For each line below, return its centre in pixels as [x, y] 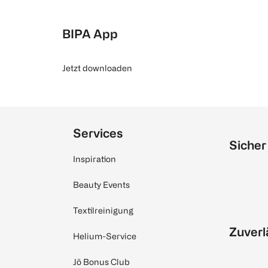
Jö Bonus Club [101, 262]
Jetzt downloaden [97, 68]
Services [98, 133]
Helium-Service [105, 236]
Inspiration [95, 159]
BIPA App [90, 34]
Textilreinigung [103, 211]
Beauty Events [101, 185]
